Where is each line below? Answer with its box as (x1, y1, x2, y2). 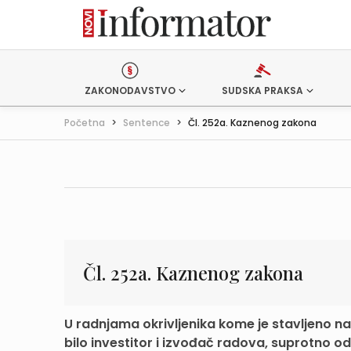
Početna (64, 116, 105, 129)
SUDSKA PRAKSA (221, 84, 303, 97)
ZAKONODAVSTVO (85, 84, 175, 97)
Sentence (123, 116, 170, 129)
